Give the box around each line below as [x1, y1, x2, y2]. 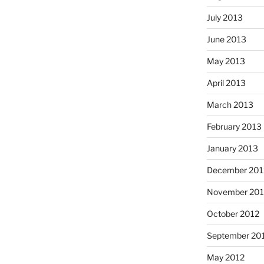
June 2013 [206, 34, 246, 44]
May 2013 [206, 55, 245, 66]
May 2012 [206, 252, 245, 262]
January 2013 [206, 143, 258, 153]
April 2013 [206, 77, 246, 88]
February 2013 [206, 121, 262, 131]
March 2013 [206, 99, 253, 110]
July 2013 [206, 12, 243, 22]
